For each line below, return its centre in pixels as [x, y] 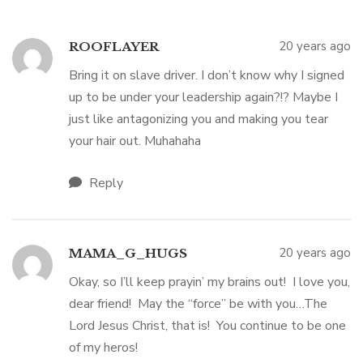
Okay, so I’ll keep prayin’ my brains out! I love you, [209, 282]
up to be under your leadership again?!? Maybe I [203, 97]
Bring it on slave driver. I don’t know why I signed [207, 75]
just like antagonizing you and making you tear [199, 119]
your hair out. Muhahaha [135, 141]
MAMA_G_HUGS [128, 253]
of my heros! [103, 348]
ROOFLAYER [114, 47]
